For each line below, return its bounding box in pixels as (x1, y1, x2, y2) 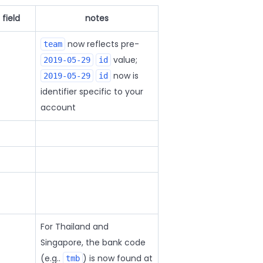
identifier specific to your (40, 86, 143, 97)
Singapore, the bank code (40, 237, 146, 248)
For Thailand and (40, 221, 109, 232)
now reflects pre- (65, 38, 139, 50)
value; (110, 54, 137, 66)
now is (110, 70, 139, 82)
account (40, 102, 76, 113)
